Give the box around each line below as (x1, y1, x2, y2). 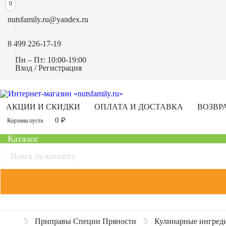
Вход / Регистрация (15, 64, 82, 72)
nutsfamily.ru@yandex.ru (8, 15, 88, 24)
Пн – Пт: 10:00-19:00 (15, 55, 86, 64)
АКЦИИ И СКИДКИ (6, 102, 80, 111)
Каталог (8, 134, 38, 144)
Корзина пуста (7, 117, 43, 124)
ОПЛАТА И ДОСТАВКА (94, 102, 183, 111)
